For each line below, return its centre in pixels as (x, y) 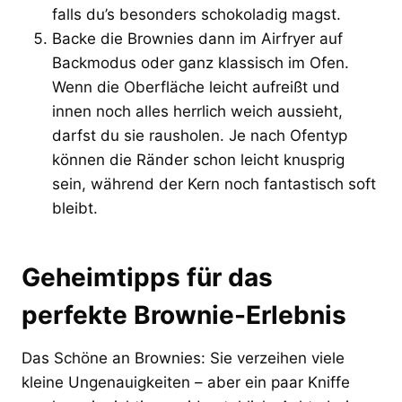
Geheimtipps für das (147, 277)
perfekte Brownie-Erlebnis (184, 315)
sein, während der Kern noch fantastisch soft (214, 184)
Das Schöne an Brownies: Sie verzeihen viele (183, 358)
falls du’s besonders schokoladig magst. (197, 14)
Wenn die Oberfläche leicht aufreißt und (196, 87)
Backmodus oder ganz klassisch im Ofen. (201, 62)
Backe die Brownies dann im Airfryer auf (197, 38)
